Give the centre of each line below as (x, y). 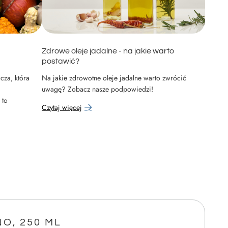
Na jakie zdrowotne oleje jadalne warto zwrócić (114, 78)
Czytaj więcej (62, 107)
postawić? (61, 61)
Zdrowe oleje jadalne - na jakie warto (108, 51)
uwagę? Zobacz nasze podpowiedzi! (97, 89)
